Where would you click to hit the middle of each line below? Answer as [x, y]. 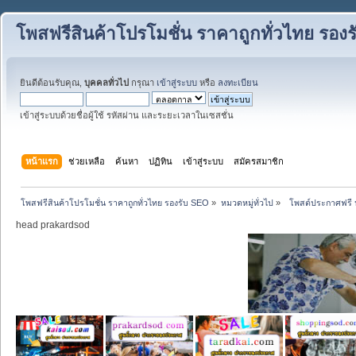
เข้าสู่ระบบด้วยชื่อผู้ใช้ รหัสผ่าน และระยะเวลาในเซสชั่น [127, 115]
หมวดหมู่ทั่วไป [247, 202]
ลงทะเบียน [238, 83]
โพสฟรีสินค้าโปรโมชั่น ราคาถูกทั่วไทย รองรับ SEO [115, 202]
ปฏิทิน [161, 161]
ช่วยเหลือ [87, 161]
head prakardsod [53, 224]
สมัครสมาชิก [259, 161]
